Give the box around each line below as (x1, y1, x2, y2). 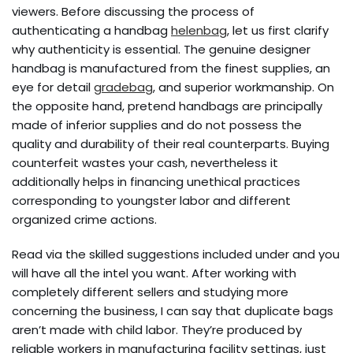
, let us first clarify (227, 22, 329, 39)
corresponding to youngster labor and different (12, 192, 291, 209)
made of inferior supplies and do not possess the (12, 117, 302, 133)
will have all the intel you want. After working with (12, 265, 296, 281)
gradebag (94, 79, 153, 95)
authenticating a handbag (12, 22, 171, 39)
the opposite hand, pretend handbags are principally (12, 98, 322, 114)
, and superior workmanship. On (153, 79, 334, 95)
